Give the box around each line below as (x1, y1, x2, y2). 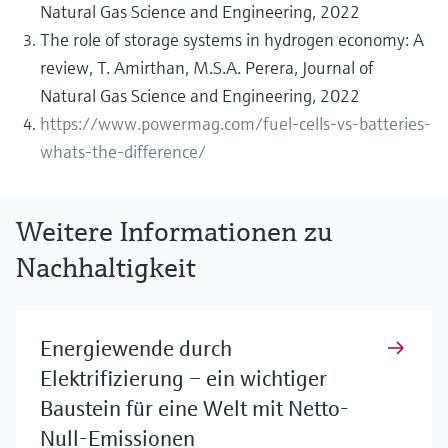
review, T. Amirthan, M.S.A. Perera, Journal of (40, 55, 374, 79)
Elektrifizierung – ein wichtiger (40, 364, 327, 392)
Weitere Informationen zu (16, 213, 333, 249)
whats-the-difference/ (40, 139, 206, 163)
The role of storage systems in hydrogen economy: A (40, 27, 424, 51)
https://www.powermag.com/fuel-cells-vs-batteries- (40, 111, 431, 135)
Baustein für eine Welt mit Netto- (40, 394, 349, 422)
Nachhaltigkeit (16, 249, 196, 285)
